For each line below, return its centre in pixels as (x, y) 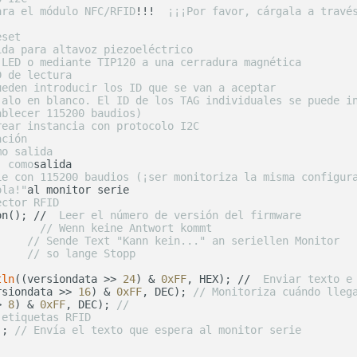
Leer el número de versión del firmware (177, 216)
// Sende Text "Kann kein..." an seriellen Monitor (183, 241)
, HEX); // (222, 279)
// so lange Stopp (81, 254)
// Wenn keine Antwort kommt (126, 228)
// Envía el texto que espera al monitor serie (158, 330)
